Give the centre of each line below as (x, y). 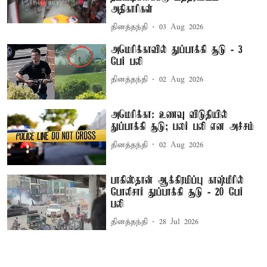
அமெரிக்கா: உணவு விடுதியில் (170, 115)
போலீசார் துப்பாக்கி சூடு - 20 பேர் (177, 192)
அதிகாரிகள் (132, 9)
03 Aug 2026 (181, 27)
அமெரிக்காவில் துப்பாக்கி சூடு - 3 (177, 50)
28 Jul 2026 (179, 222)
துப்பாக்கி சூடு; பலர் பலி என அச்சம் (183, 127)
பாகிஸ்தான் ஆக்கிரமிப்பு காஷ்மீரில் (178, 180)
